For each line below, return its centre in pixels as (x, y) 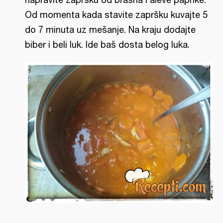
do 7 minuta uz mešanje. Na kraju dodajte (110, 29)
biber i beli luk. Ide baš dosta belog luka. (107, 44)
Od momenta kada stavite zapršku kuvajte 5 (116, 14)
